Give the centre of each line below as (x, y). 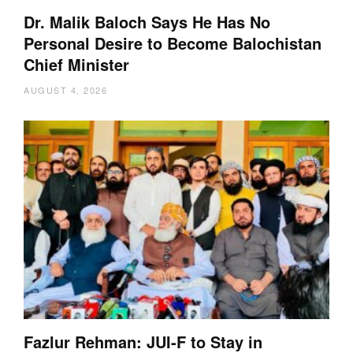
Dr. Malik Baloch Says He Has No (147, 21)
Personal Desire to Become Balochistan (173, 43)
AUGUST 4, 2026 (65, 89)
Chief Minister (76, 64)
